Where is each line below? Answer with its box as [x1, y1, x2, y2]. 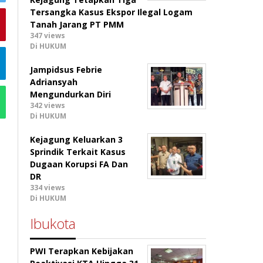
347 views [30, 31, 66, 41]
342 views [30, 100, 66, 110]
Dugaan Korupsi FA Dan [30, 159, 129, 170]
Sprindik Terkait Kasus [30, 146, 126, 157]
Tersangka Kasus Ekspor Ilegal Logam [30, 6, 193, 18]
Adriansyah [30, 76, 78, 87]
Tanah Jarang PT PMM [30, 19, 124, 30]
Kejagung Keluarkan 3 [30, 134, 123, 145]
